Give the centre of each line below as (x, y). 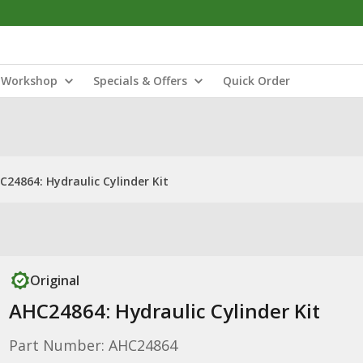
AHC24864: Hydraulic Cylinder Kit (164, 311)
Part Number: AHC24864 (93, 345)
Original (54, 280)
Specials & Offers (140, 81)
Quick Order (256, 81)
